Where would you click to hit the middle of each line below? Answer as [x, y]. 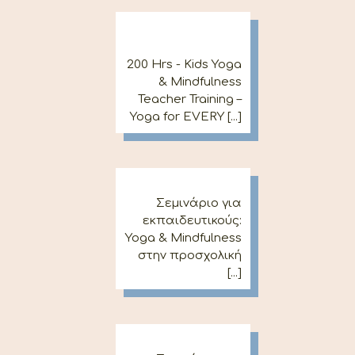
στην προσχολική [190, 256]
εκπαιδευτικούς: [193, 221]
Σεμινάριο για [199, 203]
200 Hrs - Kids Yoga [185, 65]
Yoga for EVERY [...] [186, 117]
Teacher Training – [190, 99]
